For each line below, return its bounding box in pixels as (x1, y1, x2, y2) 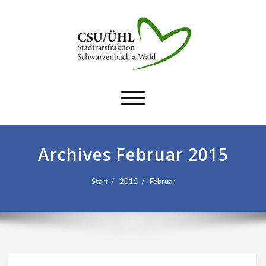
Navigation (132, 104, 174, 116)
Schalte (132, 91, 160, 103)
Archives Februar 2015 (37, 143, 229, 166)
